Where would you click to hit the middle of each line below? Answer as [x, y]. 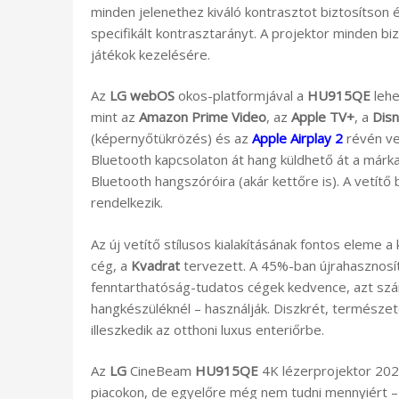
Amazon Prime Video [203, 117]
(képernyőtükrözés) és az [171, 138]
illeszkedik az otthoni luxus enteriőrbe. [208, 329]
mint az [115, 117]
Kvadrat [155, 265]
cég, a [111, 265]
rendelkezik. [127, 203]
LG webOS [142, 96]
